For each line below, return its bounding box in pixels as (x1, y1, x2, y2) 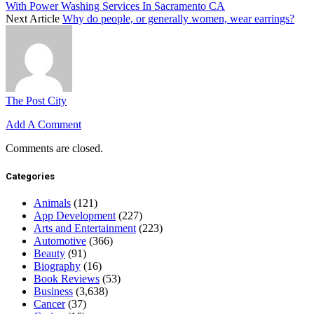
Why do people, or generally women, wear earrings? (62, 13, 294, 25)
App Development (34, 209, 116, 221)
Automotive (34, 234, 86, 247)
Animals (34, 196, 71, 209)
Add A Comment (6, 118, 81, 131)
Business (34, 285, 73, 297)
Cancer (34, 297, 65, 310)
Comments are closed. (6, 142, 103, 155)
